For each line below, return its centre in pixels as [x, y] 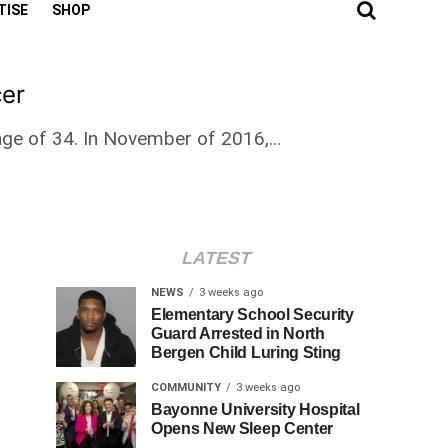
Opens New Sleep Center [242, 428]
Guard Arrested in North [238, 333]
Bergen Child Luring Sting [246, 352]
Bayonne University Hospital [255, 409]
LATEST [216, 258]
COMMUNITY [186, 387]
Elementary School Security [252, 314]
